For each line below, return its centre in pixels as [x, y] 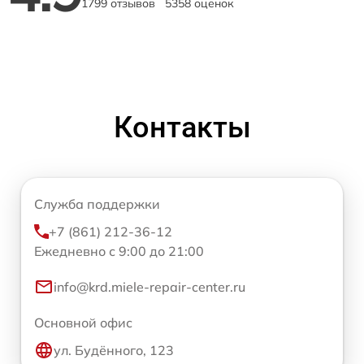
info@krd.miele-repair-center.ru [149, 287]
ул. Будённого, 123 [114, 350]
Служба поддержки [97, 204]
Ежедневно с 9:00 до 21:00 [119, 251]
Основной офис [83, 323]
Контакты [182, 128]
